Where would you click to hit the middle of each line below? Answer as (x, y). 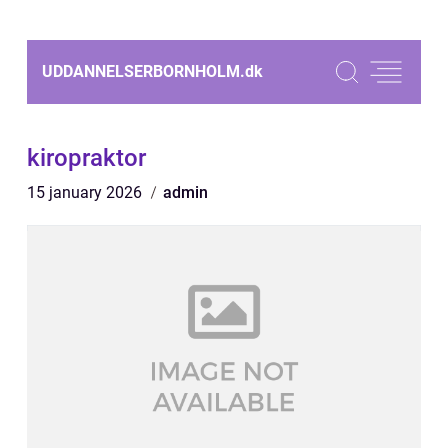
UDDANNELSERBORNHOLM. (143, 71)
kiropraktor (86, 158)
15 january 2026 (86, 192)
